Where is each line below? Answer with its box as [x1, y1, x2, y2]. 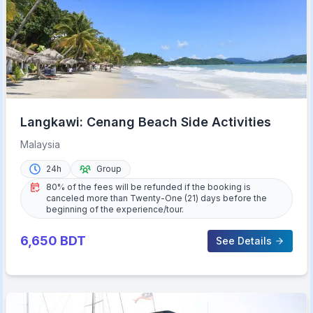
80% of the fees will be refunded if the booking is [46, 181, 252, 192]
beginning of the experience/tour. [46, 203, 184, 214]
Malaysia [20, 138, 61, 150]
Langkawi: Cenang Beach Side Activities [20, 114, 272, 129]
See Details [215, 234, 272, 247]
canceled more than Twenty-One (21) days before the [46, 192, 268, 203]
